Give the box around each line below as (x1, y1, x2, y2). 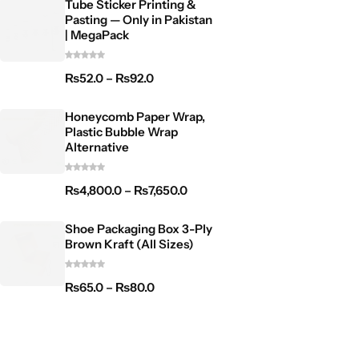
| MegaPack (65, 26, 129, 42)
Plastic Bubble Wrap (65, 123, 178, 139)
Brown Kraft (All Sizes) (65, 236, 194, 252)
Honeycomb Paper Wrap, (65, 108, 205, 124)
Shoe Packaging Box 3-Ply (65, 220, 212, 236)
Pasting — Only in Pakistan (65, 11, 212, 27)
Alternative (65, 139, 129, 155)
